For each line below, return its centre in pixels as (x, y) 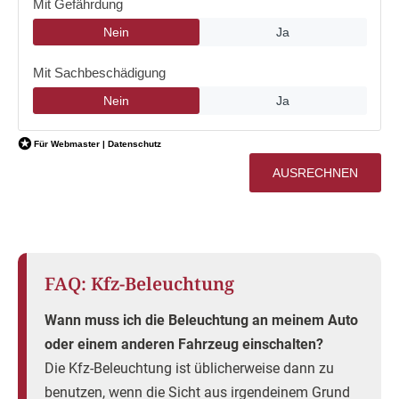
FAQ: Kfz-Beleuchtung (139, 284)
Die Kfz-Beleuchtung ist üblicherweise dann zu (189, 368)
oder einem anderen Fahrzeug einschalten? (184, 344)
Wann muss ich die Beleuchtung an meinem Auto (201, 320)
